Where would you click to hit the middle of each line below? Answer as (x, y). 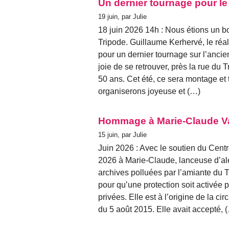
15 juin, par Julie (122, 134)
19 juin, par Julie (122, 16)
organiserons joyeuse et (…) (149, 91)
